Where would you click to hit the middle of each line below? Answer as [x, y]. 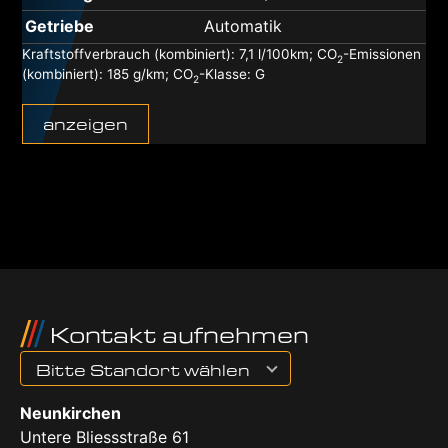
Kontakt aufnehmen [179, 335]
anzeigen [85, 124]
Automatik [243, 26]
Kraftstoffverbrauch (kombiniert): [130, 54]
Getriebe [59, 26]
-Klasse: [227, 74]
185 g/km [136, 74]
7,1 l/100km [274, 54]
